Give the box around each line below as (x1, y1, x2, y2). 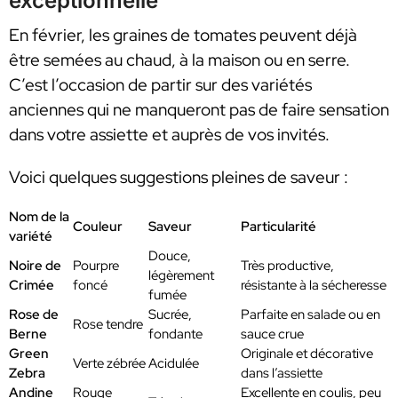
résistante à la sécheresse (241, 276, 386, 295)
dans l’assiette (241, 364, 322, 383)
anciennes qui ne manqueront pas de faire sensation (9, 99, 389, 122)
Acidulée (148, 354, 199, 373)
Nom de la (9, 208, 69, 227)
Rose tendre (73, 315, 143, 334)
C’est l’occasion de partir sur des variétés (9, 74, 312, 97)
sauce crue (241, 325, 304, 344)
